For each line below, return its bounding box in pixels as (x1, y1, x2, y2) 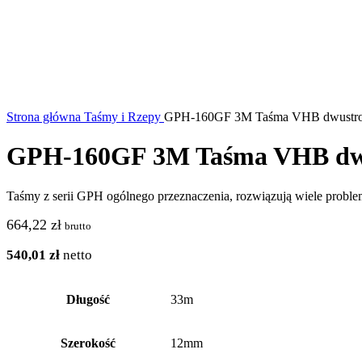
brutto (65, 219, 91, 232)
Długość (66, 292, 110, 306)
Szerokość (61, 335, 116, 350)
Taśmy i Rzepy (84, 110, 164, 124)
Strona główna (6, 110, 84, 124)
